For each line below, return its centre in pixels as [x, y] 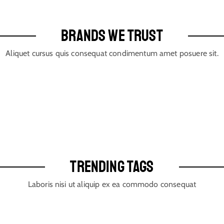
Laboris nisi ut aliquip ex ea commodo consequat [112, 184]
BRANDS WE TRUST [112, 36]
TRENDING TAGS [112, 167]
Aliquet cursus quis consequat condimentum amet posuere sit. [112, 53]
